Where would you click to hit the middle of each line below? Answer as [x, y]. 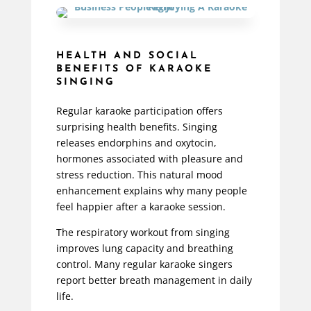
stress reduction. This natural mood [139, 175]
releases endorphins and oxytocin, [136, 143]
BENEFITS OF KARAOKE [134, 69]
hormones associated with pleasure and [149, 159]
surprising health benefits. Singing [136, 127]
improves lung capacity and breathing [144, 249]
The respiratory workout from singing [143, 233]
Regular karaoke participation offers [139, 111]
